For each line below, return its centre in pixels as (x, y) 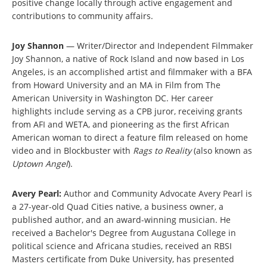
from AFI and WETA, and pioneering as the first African (121, 124)
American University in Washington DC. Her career (113, 98)
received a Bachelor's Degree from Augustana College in (124, 233)
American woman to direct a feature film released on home (130, 137)
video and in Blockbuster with (72, 150)
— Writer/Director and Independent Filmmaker (159, 46)
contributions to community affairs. (83, 16)
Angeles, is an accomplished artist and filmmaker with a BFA (132, 72)
